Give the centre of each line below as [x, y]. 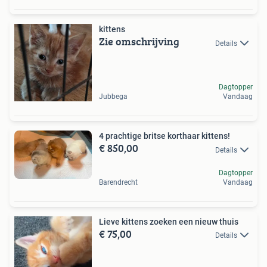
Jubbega [113, 97]
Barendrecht [118, 182]
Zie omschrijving [139, 42]
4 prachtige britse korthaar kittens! [164, 136]
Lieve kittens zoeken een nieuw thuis [169, 221]
